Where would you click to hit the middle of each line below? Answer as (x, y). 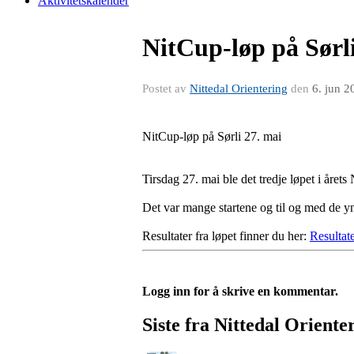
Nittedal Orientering (239, 88)
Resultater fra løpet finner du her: (226, 236)
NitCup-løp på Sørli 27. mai (212, 136)
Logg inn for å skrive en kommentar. (240, 291)
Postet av (166, 88)
